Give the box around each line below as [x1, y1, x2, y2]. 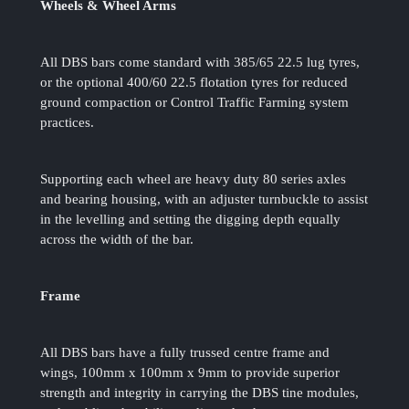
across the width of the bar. [40, 232, 194, 247]
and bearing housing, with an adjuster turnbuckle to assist [40, 192, 369, 207]
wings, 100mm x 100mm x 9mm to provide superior [40, 365, 341, 381]
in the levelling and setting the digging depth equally [40, 212, 341, 227]
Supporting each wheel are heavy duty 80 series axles [40, 172, 347, 187]
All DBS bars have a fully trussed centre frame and [40, 345, 330, 361]
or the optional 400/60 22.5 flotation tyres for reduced [40, 75, 349, 90]
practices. [40, 115, 95, 131]
